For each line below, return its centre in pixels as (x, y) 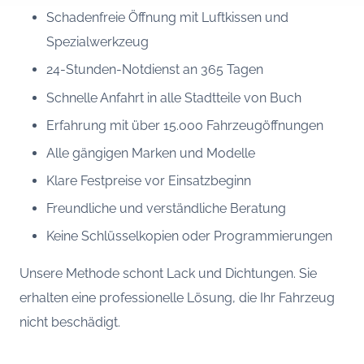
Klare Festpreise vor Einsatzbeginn (148, 180)
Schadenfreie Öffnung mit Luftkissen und (167, 18)
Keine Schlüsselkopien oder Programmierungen (189, 236)
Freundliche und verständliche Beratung (166, 208)
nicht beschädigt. (70, 323)
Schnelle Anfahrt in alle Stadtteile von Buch (173, 97)
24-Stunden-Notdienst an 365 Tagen (154, 70)
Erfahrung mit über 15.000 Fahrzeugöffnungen (184, 125)
